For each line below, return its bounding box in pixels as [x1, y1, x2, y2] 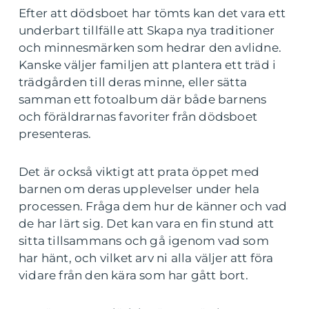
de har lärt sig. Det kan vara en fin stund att [19, 217, 275, 231]
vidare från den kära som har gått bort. [19, 268, 248, 283]
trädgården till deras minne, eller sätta [19, 75, 248, 90]
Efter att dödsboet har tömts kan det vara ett [19, 6, 286, 21]
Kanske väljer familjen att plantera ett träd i [19, 58, 277, 72]
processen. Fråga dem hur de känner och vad [19, 199, 288, 214]
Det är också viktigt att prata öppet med [19, 165, 260, 179]
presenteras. [19, 127, 92, 141]
